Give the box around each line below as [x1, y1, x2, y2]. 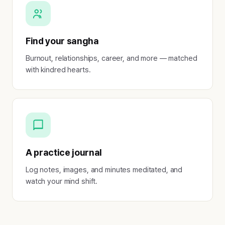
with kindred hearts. [26, 65, 91, 74]
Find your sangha [26, 36, 99, 47]
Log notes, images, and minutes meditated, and [26, 165, 183, 174]
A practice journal [26, 147, 102, 158]
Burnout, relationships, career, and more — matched [26, 54, 197, 63]
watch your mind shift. [26, 177, 98, 186]
